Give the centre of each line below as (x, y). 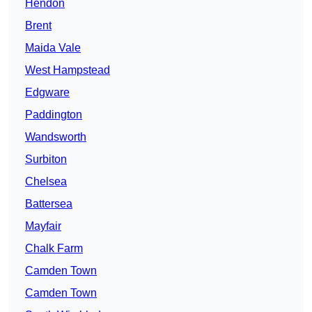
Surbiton (46, 159)
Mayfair (43, 226)
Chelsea (46, 182)
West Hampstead (68, 70)
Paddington (54, 115)
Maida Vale (53, 48)
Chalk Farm (54, 249)
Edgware (47, 93)
